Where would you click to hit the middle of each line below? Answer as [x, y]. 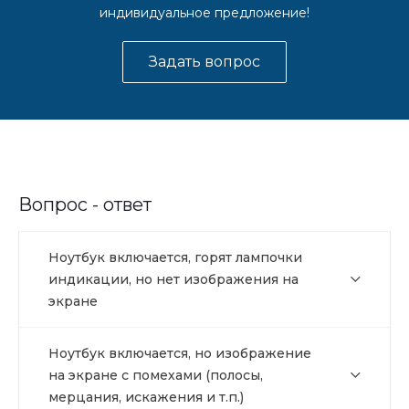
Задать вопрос [204, 62]
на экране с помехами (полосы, [156, 375]
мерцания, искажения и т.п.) [146, 397]
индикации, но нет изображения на [173, 279]
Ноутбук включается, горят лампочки [175, 257]
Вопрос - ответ [85, 204]
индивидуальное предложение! [204, 13]
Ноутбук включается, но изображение [180, 353]
